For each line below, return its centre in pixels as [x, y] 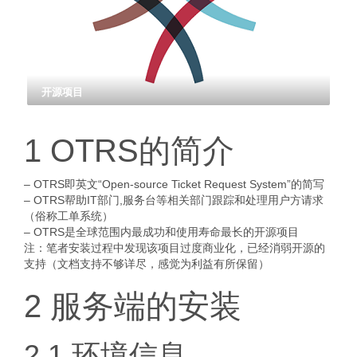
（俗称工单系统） [69, 216]
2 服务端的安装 [133, 306]
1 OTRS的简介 [129, 151]
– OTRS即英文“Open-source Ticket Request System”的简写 [174, 184]
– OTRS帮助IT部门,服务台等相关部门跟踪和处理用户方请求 [174, 200]
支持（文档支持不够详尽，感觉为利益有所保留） [147, 264]
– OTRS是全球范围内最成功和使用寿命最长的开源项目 [161, 232]
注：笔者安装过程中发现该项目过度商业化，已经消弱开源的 [175, 248]
